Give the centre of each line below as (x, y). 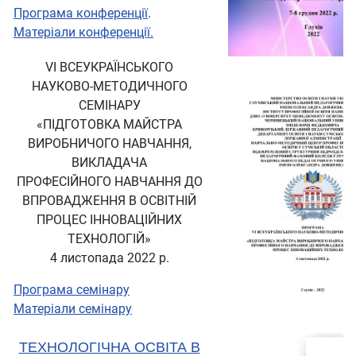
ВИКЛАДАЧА (109, 163)
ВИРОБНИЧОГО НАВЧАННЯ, (109, 144)
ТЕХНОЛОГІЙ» (109, 239)
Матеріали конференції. (83, 33)
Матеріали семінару (73, 309)
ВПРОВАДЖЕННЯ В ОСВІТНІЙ (109, 201)
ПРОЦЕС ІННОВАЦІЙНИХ (109, 220)
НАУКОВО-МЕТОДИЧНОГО (109, 87)
